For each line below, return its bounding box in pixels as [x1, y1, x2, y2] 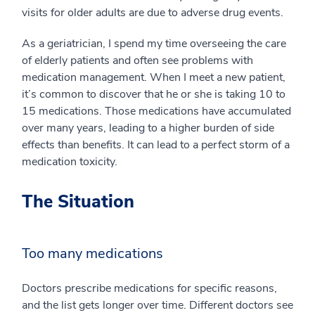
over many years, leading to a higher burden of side [22, 120, 274, 136]
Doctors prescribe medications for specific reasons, [22, 281, 277, 297]
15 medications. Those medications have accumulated [22, 103, 291, 120]
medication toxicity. [22, 154, 117, 170]
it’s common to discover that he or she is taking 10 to [22, 86, 285, 103]
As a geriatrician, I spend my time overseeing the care [22, 36, 286, 52]
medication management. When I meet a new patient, [22, 70, 285, 86]
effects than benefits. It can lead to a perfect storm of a [22, 137, 290, 153]
